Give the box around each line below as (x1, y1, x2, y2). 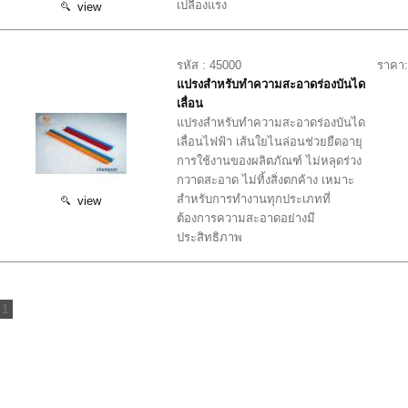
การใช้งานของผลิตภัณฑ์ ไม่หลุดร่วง (177, 153, 362, 168)
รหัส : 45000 (177, 57, 242, 72)
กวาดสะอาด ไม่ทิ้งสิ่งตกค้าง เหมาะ (177, 172, 355, 187)
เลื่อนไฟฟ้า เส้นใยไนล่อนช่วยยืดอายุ (177, 134, 363, 148)
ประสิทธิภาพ (177, 229, 243, 244)
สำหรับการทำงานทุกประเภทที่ (177, 191, 331, 206)
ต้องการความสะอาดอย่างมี (177, 210, 316, 225)
